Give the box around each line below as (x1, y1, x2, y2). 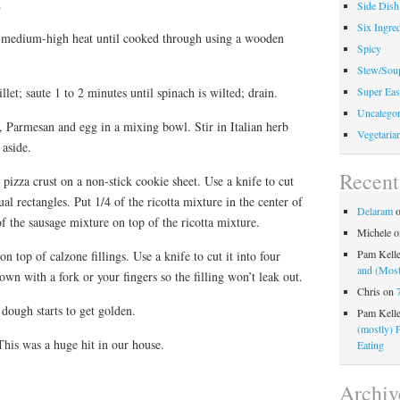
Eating (356, 337, 384, 353)
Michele (356, 225, 391, 240)
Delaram (356, 204, 393, 219)
